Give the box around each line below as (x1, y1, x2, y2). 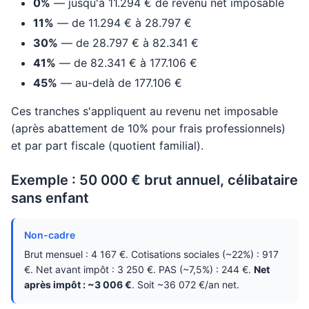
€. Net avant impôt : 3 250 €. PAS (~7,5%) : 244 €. (24, 263, 254, 275)
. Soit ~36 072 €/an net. (132, 279, 239, 290)
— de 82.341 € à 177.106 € (56, 56, 197, 70)
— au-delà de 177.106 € (57, 76, 182, 90)
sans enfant (11, 190, 89, 206)
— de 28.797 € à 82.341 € (58, 36, 199, 50)
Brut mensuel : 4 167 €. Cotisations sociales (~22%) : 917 (24, 248, 279, 260)
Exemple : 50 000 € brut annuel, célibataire (11, 172, 298, 188)
